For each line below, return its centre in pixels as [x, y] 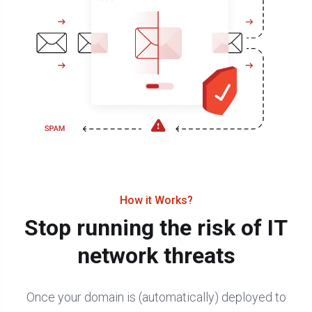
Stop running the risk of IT [156, 228]
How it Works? [156, 201]
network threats [156, 256]
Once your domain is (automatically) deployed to [156, 297]
